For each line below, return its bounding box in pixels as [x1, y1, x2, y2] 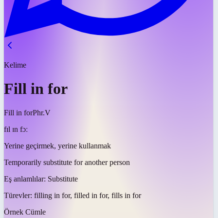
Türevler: [4, 191, 34, 200]
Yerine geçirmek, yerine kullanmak [4, 141, 111, 150]
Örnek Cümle [4, 207, 46, 216]
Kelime [4, 61, 26, 69]
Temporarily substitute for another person [4, 158, 130, 166]
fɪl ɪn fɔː [4, 125, 28, 133]
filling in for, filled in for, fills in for [34, 191, 141, 200]
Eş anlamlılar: [4, 174, 48, 183]
